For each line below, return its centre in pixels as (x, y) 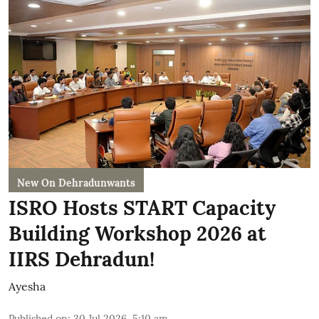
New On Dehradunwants (76, 183)
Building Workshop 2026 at (137, 234)
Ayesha (27, 287)
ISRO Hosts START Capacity (142, 208)
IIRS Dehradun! (82, 260)
